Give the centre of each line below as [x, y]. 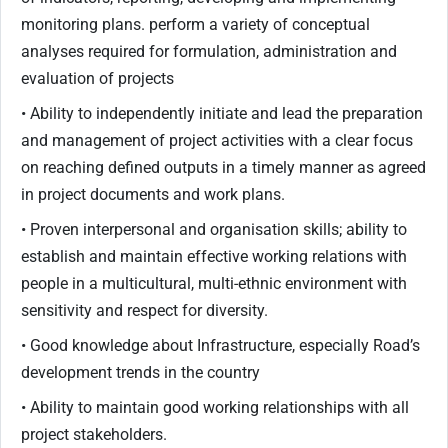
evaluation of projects [97, 79]
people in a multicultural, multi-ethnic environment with [214, 284]
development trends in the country [140, 373]
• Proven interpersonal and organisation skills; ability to [214, 230]
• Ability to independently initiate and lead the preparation [222, 114]
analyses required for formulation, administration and [209, 52]
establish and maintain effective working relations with [214, 257]
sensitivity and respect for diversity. [144, 311]
